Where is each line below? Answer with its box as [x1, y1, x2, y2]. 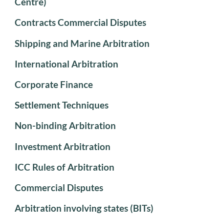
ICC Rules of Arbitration [15, 161, 114, 173]
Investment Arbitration [15, 140, 110, 152]
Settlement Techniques [15, 99, 109, 111]
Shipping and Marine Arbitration [15, 37, 150, 49]
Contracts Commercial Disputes [15, 17, 146, 28]
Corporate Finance [15, 78, 93, 90]
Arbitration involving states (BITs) [15, 202, 153, 214]
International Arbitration [15, 58, 118, 69]
